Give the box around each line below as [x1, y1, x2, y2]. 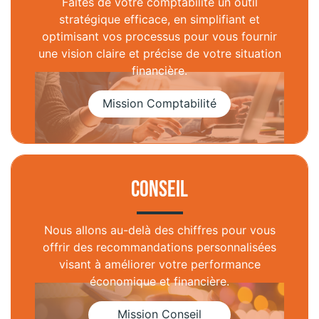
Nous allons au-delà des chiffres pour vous [43, 223, 276, 237]
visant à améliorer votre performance [58, 257, 261, 271]
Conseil [131, 176, 188, 204]
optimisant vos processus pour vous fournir [42, 29, 277, 43]
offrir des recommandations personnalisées [43, 240, 276, 254]
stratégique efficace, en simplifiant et [59, 12, 260, 26]
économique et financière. [90, 274, 229, 288]
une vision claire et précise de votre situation [38, 46, 281, 61]
